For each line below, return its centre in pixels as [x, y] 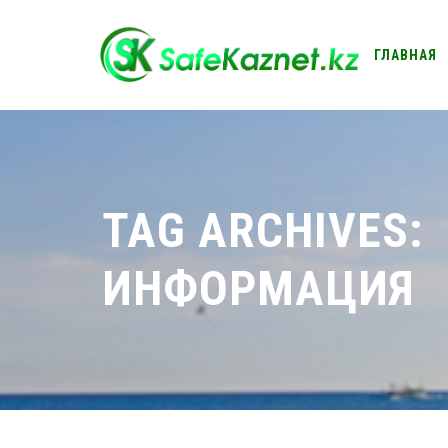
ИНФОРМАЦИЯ [258, 288]
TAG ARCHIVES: [262, 230]
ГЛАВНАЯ [405, 55]
